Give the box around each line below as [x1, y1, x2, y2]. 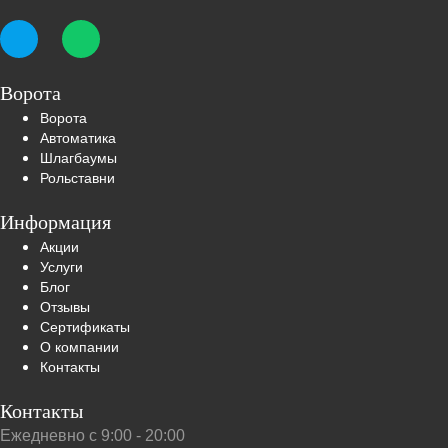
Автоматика [40, 127, 116, 147]
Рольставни [40, 167, 115, 187]
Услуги [40, 256, 83, 276]
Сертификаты [40, 316, 130, 336]
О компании [40, 336, 119, 356]
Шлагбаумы [40, 147, 117, 167]
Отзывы [40, 296, 90, 316]
